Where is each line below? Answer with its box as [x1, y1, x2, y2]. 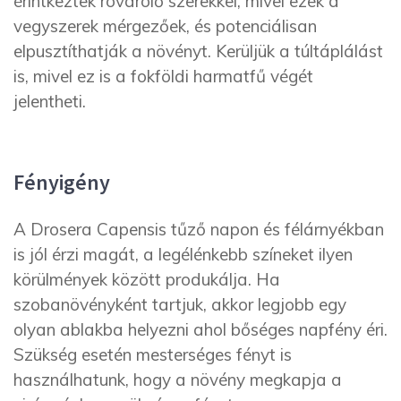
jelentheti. [13, 90, 86, 113]
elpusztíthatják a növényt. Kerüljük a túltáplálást [13, 40, 383, 63]
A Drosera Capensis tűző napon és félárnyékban [13, 218, 384, 240]
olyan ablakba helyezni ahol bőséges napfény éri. [13, 318, 388, 340]
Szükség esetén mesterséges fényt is [13, 343, 292, 365]
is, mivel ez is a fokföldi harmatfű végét [13, 65, 313, 88]
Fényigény [13, 167, 110, 196]
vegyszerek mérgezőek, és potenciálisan [13, 15, 317, 38]
